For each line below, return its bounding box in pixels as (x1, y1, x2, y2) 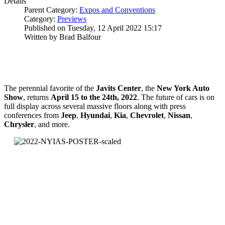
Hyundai (80, 110, 110, 120)
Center (118, 83, 141, 92)
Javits (96, 83, 116, 92)
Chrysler (4, 120, 34, 129)
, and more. (34, 120, 70, 129)
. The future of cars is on (137, 92, 214, 101)
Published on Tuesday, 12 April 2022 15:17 (24, 23, 162, 32)
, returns (23, 92, 51, 101)
